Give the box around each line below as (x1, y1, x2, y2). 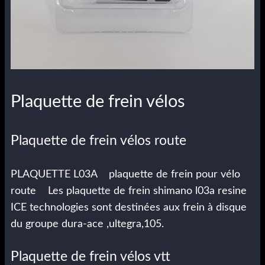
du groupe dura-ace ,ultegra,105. (11, 218, 164, 230)
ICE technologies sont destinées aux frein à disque (11, 202, 247, 213)
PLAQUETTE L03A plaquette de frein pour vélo (11, 169, 240, 180)
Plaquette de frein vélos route (11, 134, 186, 148)
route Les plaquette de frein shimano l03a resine (11, 185, 247, 196)
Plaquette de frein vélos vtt (11, 249, 170, 264)
